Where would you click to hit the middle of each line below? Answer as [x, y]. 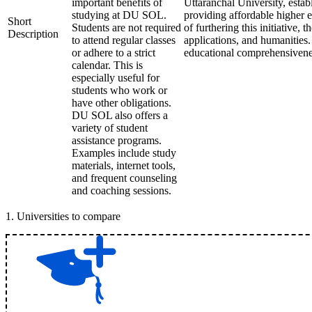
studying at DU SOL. [119, 15]
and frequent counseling [124, 178]
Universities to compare [69, 216]
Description [33, 34]
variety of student [110, 128]
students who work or [119, 90]
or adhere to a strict [114, 53]
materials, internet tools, [124, 165]
